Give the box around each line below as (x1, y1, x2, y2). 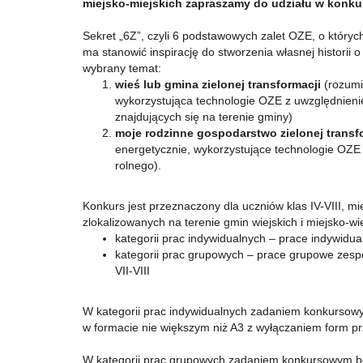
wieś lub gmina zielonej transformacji (115, 78, 321, 91)
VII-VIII (115, 264, 150, 277)
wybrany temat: (83, 62, 161, 75)
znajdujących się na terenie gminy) (115, 110, 293, 123)
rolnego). (115, 159, 161, 172)
